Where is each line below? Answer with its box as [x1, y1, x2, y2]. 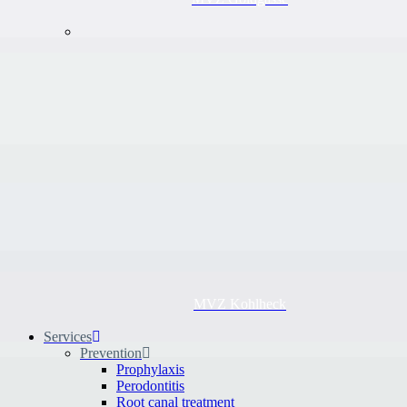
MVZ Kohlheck [194, 296, 286, 312]
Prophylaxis [116, 362, 184, 377]
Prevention [80, 345, 142, 361]
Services [44, 329, 92, 344]
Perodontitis [116, 378, 184, 393]
